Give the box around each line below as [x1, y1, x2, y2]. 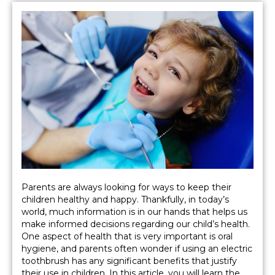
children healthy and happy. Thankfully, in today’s [21, 194, 229, 206]
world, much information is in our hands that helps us [21, 206, 247, 218]
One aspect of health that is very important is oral [21, 231, 233, 242]
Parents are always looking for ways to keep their [21, 182, 231, 193]
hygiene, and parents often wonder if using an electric [21, 243, 252, 255]
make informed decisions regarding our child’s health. [21, 219, 250, 230]
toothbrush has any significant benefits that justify [21, 255, 237, 267]
